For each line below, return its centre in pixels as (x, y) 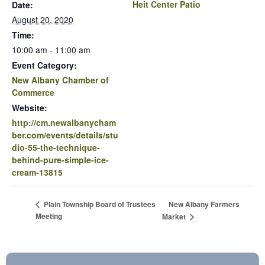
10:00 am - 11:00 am (51, 50)
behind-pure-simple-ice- (60, 160)
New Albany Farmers (204, 204)
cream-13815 (37, 172)
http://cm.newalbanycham (64, 123)
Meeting (49, 216)
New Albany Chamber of (60, 80)
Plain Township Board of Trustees (99, 204)
